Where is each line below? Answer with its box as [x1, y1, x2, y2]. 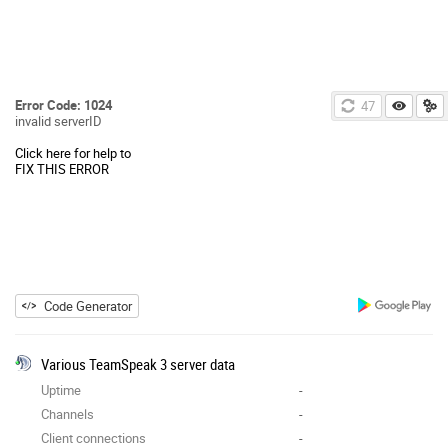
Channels [41, 404, 94, 423]
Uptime [41, 380, 81, 399]
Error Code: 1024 [15, 95, 112, 114]
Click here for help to [15, 143, 131, 162]
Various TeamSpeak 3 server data [41, 353, 235, 374]
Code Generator [44, 296, 132, 315]
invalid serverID [15, 111, 102, 130]
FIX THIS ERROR [15, 159, 109, 178]
